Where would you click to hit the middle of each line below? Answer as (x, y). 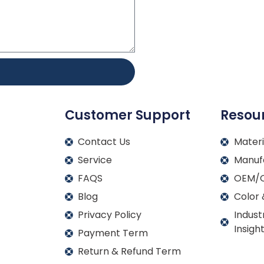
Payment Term (113, 233)
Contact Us (104, 141)
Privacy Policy (110, 214)
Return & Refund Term (130, 251)
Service (95, 160)
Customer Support (127, 115)
